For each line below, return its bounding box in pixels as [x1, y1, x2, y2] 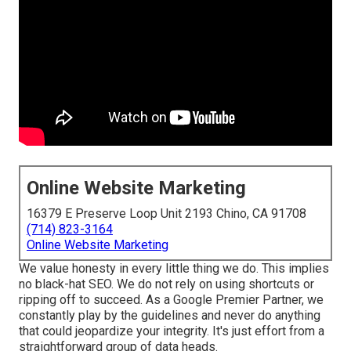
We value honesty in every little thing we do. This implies [19, 261, 329, 277]
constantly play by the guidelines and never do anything [19, 308, 320, 324]
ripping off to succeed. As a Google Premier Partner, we [19, 292, 324, 308]
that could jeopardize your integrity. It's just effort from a [19, 324, 324, 339]
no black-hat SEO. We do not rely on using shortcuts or [19, 277, 314, 292]
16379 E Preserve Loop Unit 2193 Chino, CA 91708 [27, 206, 306, 222]
